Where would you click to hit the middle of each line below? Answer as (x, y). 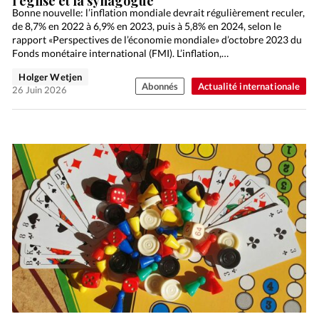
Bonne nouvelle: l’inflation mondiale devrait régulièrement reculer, (159, 12)
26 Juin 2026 (40, 89)
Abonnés (160, 86)
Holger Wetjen (51, 77)
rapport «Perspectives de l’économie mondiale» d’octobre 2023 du (157, 39)
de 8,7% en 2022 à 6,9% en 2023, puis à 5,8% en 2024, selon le (147, 26)
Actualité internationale (249, 86)
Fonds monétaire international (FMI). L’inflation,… (121, 53)
